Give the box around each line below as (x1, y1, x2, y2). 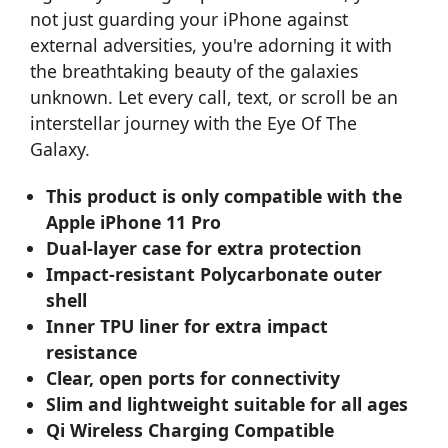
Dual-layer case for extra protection (46, 235, 363, 260)
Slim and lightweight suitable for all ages (46, 391, 409, 416)
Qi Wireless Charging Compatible (46, 417, 335, 442)
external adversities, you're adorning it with (30, 32, 392, 57)
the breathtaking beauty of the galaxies (30, 58, 358, 83)
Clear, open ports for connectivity (46, 365, 341, 390)
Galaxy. (30, 136, 90, 161)
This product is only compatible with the (46, 183, 403, 208)
